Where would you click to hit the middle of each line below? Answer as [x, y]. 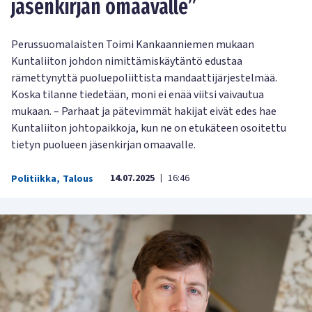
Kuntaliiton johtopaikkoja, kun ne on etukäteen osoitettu [149, 128]
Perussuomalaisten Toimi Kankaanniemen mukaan [133, 44]
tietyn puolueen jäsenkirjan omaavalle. [103, 145]
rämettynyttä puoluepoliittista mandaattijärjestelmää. [144, 78]
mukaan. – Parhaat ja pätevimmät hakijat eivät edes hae [144, 111]
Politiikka [34, 179]
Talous [78, 179]
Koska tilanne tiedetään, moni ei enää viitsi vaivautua [138, 94]
